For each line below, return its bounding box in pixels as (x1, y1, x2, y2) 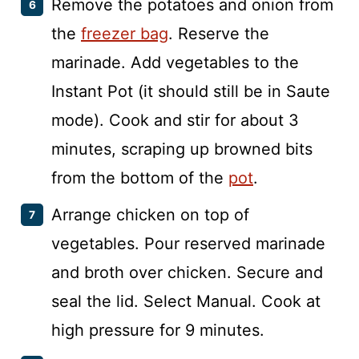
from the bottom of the (51, 167, 228, 188)
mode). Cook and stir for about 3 (51, 110, 299, 130)
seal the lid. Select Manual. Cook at (51, 291, 321, 311)
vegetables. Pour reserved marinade (51, 233, 325, 253)
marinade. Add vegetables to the (51, 52, 299, 72)
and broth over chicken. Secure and (51, 262, 323, 282)
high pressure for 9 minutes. (51, 320, 264, 340)
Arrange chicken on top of (51, 204, 249, 224)
